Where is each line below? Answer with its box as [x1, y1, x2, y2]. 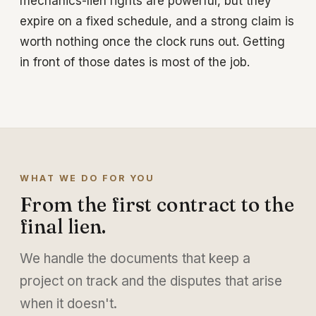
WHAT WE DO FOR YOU [20, 173, 154, 184]
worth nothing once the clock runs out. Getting [20, 34, 285, 49]
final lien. [20, 214, 107, 239]
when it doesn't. [20, 296, 117, 312]
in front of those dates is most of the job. [20, 54, 250, 69]
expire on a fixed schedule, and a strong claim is [20, 13, 294, 28]
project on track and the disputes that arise [20, 273, 282, 290]
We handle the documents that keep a [20, 250, 250, 267]
